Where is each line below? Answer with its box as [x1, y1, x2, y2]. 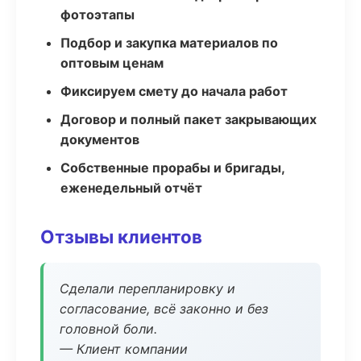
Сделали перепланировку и [60, 280, 235, 297]
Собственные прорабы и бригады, [60, 160, 284, 176]
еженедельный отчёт [60, 180, 202, 196]
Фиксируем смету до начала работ [60, 83, 288, 99]
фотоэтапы [60, 6, 135, 23]
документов [60, 131, 139, 147]
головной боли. [60, 321, 157, 337]
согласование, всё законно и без [60, 301, 268, 317]
